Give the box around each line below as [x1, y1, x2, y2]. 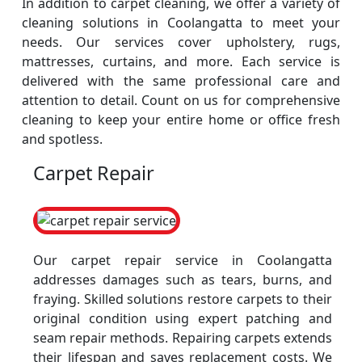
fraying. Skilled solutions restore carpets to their [33, 290, 332, 308]
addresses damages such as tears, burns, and [33, 271, 332, 288]
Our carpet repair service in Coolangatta [33, 251, 332, 269]
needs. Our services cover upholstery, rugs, [22, 33, 340, 51]
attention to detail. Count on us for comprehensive [22, 91, 340, 109]
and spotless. [22, 130, 103, 148]
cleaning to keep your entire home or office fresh [22, 111, 340, 128]
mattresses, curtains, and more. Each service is [22, 53, 340, 70]
